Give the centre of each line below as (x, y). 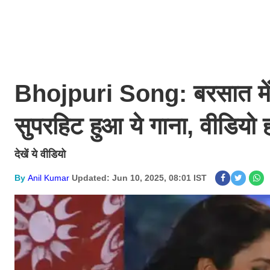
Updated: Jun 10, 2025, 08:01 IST (139, 178)
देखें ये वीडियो (42, 154)
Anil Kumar (49, 178)
